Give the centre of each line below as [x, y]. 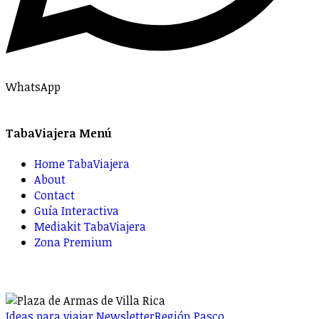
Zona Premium [73, 242]
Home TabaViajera [82, 164]
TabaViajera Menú [59, 133]
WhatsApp [33, 87]
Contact [54, 195]
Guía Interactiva [77, 211]
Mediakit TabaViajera [90, 227]
